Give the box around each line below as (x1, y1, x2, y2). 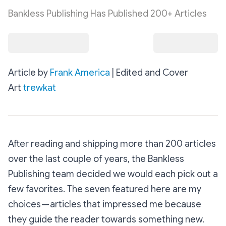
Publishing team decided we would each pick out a (8, 168, 218, 180)
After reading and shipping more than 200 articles (8, 138, 216, 149)
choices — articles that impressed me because (8, 198, 201, 210)
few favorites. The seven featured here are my (8, 183, 201, 195)
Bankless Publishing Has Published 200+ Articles (8, 8, 207, 19)
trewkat (23, 82, 56, 93)
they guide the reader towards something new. (8, 213, 204, 225)
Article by (8, 67, 50, 78)
